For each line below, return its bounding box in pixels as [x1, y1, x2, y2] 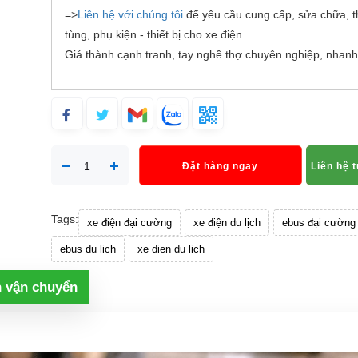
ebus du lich [59, 243, 116, 255]
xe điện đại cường [86, 217, 172, 229]
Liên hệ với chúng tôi [77, 8, 183, 21]
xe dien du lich [137, 243, 205, 255]
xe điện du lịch [193, 217, 261, 229]
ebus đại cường [281, 217, 356, 229]
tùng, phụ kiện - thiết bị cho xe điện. [64, 28, 249, 41]
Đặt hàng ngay [182, 161, 259, 172]
